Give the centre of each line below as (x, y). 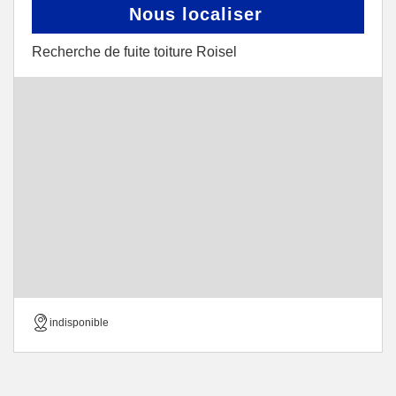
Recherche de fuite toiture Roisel (134, 52)
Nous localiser (196, 14)
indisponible (79, 323)
